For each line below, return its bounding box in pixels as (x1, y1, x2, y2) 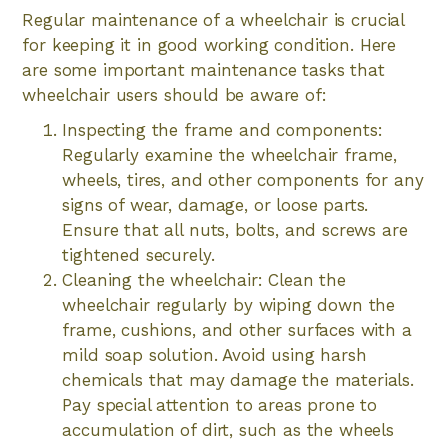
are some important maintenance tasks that (22, 60, 385, 80)
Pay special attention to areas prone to (62, 395, 378, 415)
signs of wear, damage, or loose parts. (62, 195, 369, 215)
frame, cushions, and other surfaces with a (62, 320, 412, 340)
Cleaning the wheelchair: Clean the (62, 270, 346, 290)
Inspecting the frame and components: (62, 120, 383, 140)
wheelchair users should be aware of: (22, 85, 327, 105)
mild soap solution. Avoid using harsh (62, 345, 367, 365)
